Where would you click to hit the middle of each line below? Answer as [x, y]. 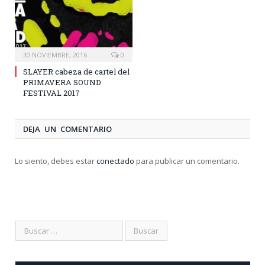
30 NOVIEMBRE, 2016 [55, 55]
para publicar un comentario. [187, 161]
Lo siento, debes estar [56, 161]
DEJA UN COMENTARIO [67, 129]
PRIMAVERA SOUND [62, 83]
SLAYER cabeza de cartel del [76, 72]
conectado [115, 161]
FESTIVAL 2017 [51, 93]
